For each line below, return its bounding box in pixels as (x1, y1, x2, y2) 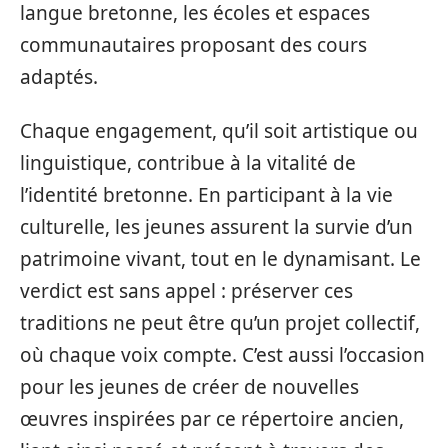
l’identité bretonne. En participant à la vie (20, 182, 393, 208)
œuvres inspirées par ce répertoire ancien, (20, 406, 404, 432)
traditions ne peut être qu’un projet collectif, (20, 310, 420, 336)
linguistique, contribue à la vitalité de (20, 150, 356, 176)
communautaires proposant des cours (20, 31, 367, 58)
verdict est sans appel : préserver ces (20, 278, 353, 304)
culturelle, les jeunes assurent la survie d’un (20, 214, 413, 240)
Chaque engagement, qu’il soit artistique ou (20, 118, 418, 144)
